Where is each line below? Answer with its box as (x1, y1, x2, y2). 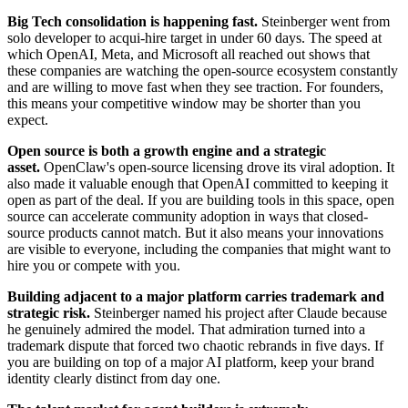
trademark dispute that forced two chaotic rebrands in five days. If (7, 337, 383, 353)
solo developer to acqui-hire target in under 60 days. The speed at (7, 29, 382, 46)
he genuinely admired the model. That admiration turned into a (7, 321, 365, 337)
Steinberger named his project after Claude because (90, 304, 387, 321)
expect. (7, 111, 48, 127)
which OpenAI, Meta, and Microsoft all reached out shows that (7, 46, 370, 62)
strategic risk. (7, 304, 90, 321)
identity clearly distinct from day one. (7, 370, 220, 386)
